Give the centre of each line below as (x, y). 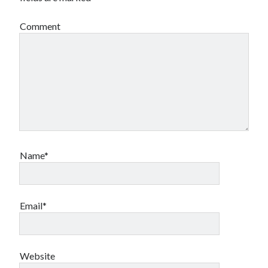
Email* (33, 205)
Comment (40, 26)
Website (38, 256)
